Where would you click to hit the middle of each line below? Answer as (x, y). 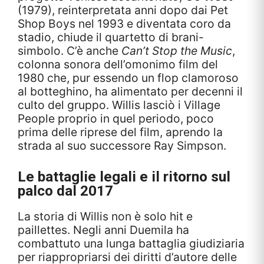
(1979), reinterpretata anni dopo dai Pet (123, 10)
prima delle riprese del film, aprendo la (120, 132)
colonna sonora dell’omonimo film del (118, 64)
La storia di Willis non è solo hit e (105, 216)
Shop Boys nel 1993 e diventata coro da (124, 23)
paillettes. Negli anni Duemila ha (103, 230)
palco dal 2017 (65, 190)
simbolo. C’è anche (70, 50)
